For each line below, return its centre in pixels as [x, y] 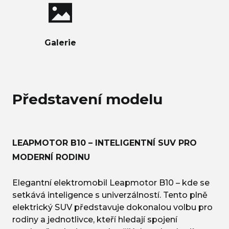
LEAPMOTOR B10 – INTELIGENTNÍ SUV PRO [105, 143]
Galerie [60, 43]
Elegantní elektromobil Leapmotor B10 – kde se [111, 183]
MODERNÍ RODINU [51, 157]
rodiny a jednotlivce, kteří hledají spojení [95, 220]
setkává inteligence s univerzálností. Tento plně [110, 195]
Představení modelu [87, 99]
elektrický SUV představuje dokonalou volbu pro [112, 208]
